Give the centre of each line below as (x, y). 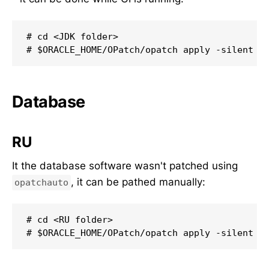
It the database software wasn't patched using (125, 166)
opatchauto (41, 183)
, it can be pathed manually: (138, 182)
